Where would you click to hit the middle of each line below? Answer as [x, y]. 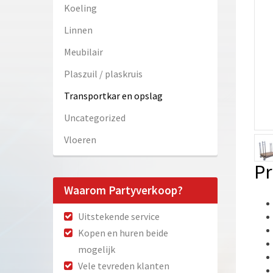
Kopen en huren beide [123, 233]
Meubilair [83, 52]
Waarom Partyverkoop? [123, 190]
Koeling [80, 8]
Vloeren [80, 140]
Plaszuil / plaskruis [103, 74]
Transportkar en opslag [113, 96]
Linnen [78, 30]
